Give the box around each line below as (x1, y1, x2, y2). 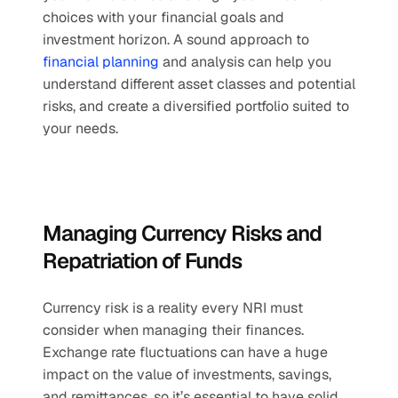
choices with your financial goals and (43, 8, 284, 27)
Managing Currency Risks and (43, 219, 322, 247)
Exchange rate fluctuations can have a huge (43, 343, 328, 362)
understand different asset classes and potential (43, 75, 355, 93)
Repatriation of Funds (43, 247, 242, 275)
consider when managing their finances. (43, 321, 304, 339)
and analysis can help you (159, 52, 331, 71)
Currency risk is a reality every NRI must (43, 298, 303, 317)
